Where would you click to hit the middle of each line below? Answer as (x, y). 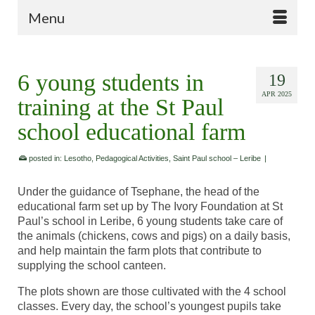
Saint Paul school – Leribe (217, 158)
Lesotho (78, 158)
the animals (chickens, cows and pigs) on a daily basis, (154, 236)
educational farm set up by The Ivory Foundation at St (150, 206)
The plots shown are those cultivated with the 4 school (152, 291)
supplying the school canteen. (92, 265)
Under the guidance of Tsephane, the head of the (139, 192)
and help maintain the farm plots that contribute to (140, 251)
